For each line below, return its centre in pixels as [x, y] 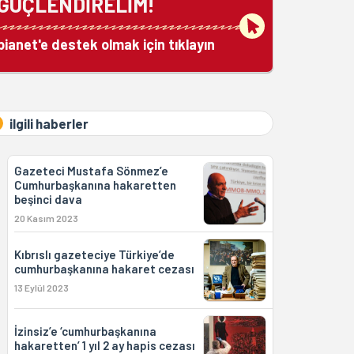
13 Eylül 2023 [41, 288]
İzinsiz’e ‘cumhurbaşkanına [85, 331]
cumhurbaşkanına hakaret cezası [104, 269]
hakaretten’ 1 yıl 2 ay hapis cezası [104, 345]
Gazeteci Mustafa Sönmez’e [91, 171]
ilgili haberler [49, 123]
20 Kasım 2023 [46, 218]
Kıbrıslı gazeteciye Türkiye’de [94, 254]
